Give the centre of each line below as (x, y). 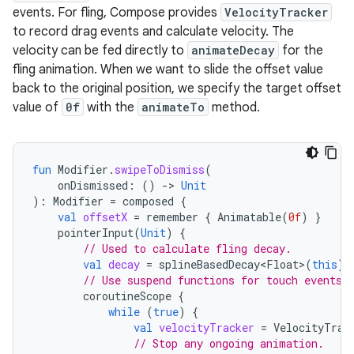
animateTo (173, 107)
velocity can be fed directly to (100, 51)
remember (172, 217)
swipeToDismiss (160, 169)
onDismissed (93, 185)
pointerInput (96, 233)
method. (234, 107)
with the (111, 107)
